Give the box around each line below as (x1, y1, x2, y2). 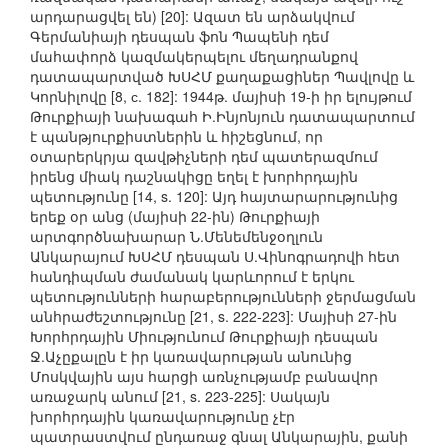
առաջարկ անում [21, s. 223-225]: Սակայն (30, 386, 330, 407)
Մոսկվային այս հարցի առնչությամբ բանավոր (30, 366, 378, 387)
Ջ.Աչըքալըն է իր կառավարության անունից (30, 346, 352, 367)
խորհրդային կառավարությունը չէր (30, 406, 295, 427)
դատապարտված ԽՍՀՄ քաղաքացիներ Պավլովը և (30, 66, 414, 87)
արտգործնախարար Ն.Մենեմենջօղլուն (30, 226, 323, 247)
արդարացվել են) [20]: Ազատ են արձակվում (30, 6, 355, 27)
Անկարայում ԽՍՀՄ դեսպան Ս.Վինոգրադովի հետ (30, 246, 400, 267)
